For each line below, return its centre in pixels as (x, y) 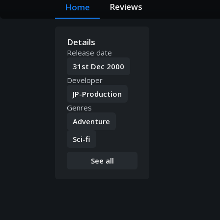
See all (102, 161)
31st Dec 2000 (98, 67)
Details (81, 42)
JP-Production (97, 94)
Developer (85, 80)
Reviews (126, 7)
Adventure (91, 122)
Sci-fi (82, 139)
